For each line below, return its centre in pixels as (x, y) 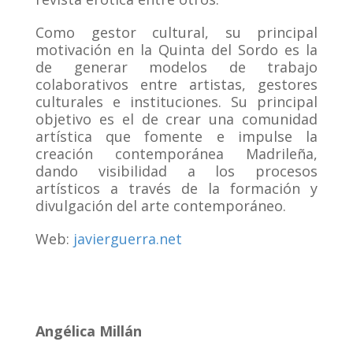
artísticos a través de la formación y (176, 188)
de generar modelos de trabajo (176, 67)
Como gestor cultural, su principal (176, 32)
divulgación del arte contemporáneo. (161, 205)
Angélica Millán (89, 331)
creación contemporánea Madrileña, (176, 153)
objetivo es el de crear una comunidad (176, 119)
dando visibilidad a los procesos (176, 171)
